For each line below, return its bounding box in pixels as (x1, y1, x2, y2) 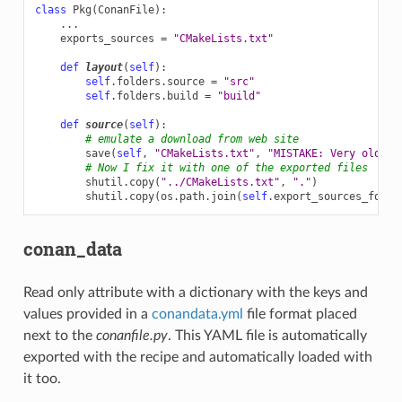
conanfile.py (95, 328, 168, 343)
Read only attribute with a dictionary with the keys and (22, 284, 368, 300)
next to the (22, 328, 96, 343)
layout (84, 60, 123, 74)
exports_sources (59, 31, 154, 45)
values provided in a (22, 306, 152, 321)
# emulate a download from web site (84, 132, 299, 145)
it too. (22, 371, 61, 386)
